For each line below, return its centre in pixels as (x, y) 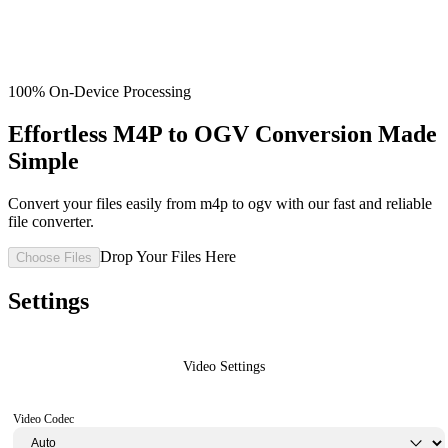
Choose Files (54, 257)
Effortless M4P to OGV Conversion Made (222, 133)
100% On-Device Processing (99, 91)
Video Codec (43, 418)
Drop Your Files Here (168, 256)
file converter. (51, 221)
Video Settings (224, 366)
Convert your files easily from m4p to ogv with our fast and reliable (220, 203)
